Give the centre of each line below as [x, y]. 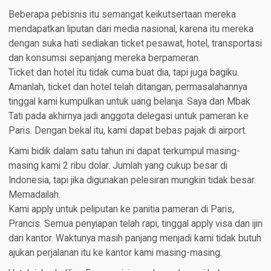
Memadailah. [34, 194]
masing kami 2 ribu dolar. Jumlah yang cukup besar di [118, 165]
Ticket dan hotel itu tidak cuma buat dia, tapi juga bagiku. [123, 72]
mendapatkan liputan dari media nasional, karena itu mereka [131, 29]
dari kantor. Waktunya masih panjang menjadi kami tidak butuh [135, 238]
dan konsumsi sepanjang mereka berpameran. [104, 58]
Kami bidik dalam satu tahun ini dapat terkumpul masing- [124, 151]
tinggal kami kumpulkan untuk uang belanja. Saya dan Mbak [129, 101]
